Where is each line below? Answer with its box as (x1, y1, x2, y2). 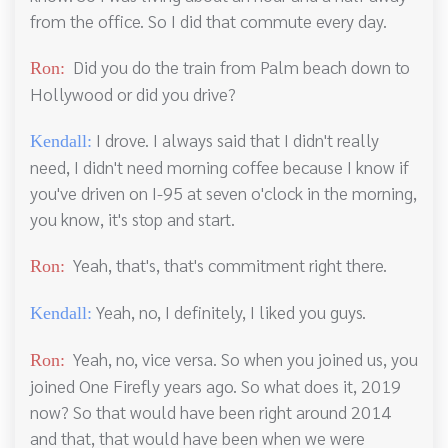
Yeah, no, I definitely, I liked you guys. (92, 300, 366, 324)
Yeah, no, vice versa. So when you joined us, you (65, 347, 418, 371)
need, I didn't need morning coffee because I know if (30, 155, 409, 179)
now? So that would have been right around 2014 (30, 400, 391, 424)
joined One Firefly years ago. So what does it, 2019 (30, 374, 401, 398)
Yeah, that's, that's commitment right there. (65, 253, 387, 277)
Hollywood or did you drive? (30, 82, 236, 106)
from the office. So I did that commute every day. (30, 9, 387, 33)
